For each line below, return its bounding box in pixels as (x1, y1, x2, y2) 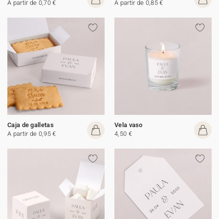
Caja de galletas (7, 121, 54, 129)
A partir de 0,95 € (7, 130, 56, 137)
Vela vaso (114, 121, 143, 129)
